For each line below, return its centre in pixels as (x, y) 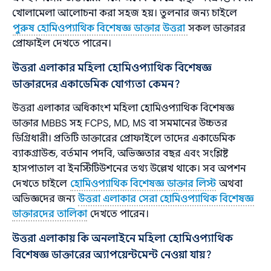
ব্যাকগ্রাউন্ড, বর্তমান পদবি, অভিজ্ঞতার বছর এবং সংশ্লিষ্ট (120, 153)
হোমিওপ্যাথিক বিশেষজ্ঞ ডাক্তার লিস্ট (143, 184)
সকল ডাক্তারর (217, 28)
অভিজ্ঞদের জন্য (45, 199)
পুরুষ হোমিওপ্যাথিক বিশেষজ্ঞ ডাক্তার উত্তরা (100, 28)
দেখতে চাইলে (41, 184)
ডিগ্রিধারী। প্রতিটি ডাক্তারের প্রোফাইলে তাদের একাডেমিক (124, 138)
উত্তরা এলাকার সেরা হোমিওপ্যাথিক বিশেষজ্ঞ (166, 199)
